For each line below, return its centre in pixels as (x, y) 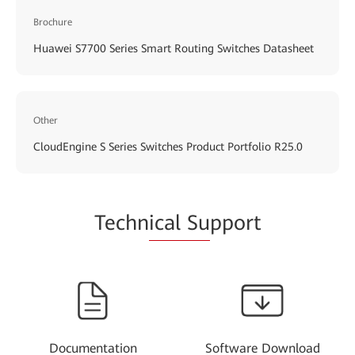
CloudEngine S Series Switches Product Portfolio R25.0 (168, 146)
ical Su (179, 222)
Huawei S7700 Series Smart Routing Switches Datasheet (174, 48)
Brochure (53, 22)
